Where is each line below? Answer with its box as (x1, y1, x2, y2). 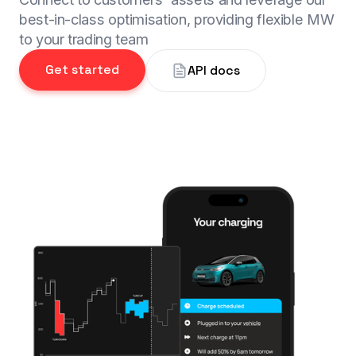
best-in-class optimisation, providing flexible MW (19, 10, 335, 29)
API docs (188, 62, 240, 79)
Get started (45, 61, 119, 79)
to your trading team (19, 30, 149, 48)
